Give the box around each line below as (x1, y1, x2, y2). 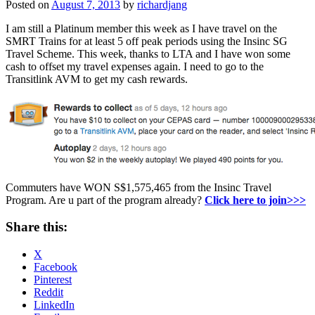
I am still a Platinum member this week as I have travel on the (6, 22, 277, 34)
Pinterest (34, 274, 72, 286)
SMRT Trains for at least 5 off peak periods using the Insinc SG (6, 34, 288, 47)
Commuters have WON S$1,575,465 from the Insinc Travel (6, 181, 271, 193)
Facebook (34, 261, 77, 274)
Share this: (6, 219, 67, 235)
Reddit (34, 286, 63, 299)
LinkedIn (34, 299, 75, 311)
